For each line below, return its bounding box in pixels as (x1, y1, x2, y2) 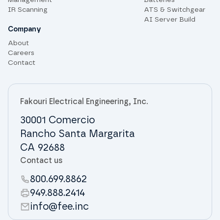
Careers (8, 50, 34, 57)
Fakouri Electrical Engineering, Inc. (20, 98, 148, 106)
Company (8, 26, 41, 33)
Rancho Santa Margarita (20, 129, 135, 139)
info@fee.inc (30, 202, 89, 212)
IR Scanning (8, 6, 48, 14)
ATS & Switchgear (144, 6, 206, 14)
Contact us (20, 157, 63, 165)
